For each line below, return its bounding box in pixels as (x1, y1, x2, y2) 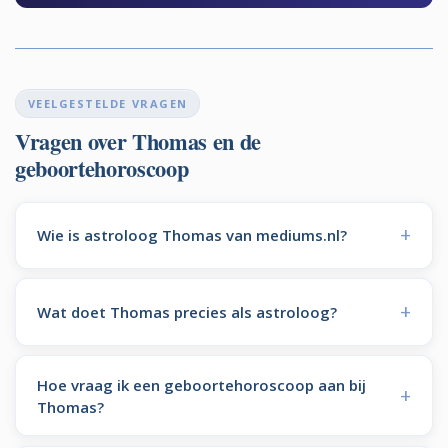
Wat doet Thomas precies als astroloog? (36, 302, 337, 322)
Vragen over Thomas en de (15, 124, 261, 158)
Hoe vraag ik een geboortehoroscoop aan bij (36, 374, 366, 395)
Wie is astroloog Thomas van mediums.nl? (36, 225, 347, 246)
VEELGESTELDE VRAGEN (27, 95, 188, 111)
